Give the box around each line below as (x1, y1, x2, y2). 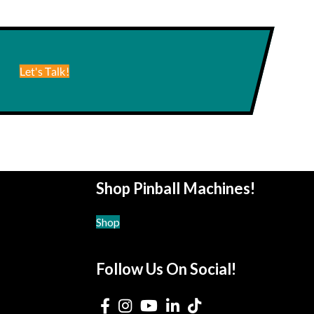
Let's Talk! (19, 64, 70, 78)
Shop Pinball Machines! (96, 179, 255, 198)
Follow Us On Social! (96, 259, 236, 279)
